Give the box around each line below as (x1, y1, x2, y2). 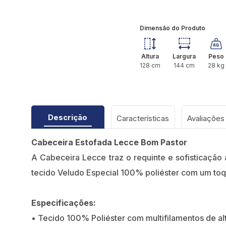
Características (117, 114, 169, 124)
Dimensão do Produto (139, 24, 205, 32)
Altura (141, 52, 159, 61)
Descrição (48, 112, 87, 123)
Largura (173, 52, 196, 61)
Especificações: (31, 198, 96, 208)
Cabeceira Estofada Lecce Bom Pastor (31, 137, 187, 148)
